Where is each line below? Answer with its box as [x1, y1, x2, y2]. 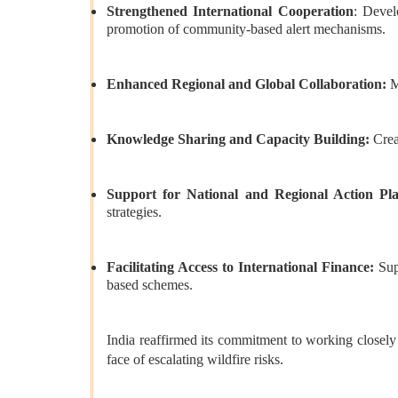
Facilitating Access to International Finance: [107, 259, 379, 275]
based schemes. [107, 277, 193, 296]
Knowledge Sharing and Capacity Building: [107, 131, 373, 147]
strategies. [107, 204, 162, 223]
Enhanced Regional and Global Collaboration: [107, 76, 390, 92]
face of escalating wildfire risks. [107, 352, 283, 368]
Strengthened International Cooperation [107, 4, 354, 20]
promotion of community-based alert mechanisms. [107, 21, 386, 40]
